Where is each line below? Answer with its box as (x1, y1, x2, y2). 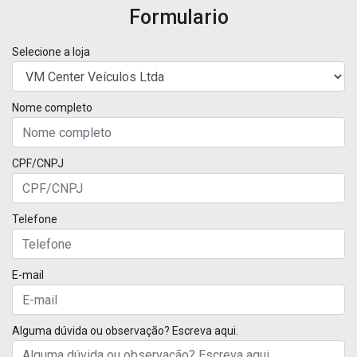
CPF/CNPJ (12, 157, 64, 170)
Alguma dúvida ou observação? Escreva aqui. (12, 324, 238, 337)
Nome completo (12, 101, 92, 114)
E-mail (12, 269, 44, 281)
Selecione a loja (12, 45, 90, 58)
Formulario (128, 6, 229, 29)
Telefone (12, 213, 57, 226)
